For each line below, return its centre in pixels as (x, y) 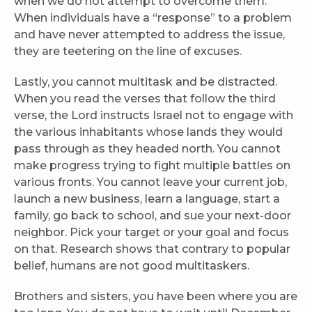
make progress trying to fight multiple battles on (152, 166)
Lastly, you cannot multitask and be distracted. (146, 82)
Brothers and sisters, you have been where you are (156, 297)
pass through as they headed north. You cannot (147, 149)
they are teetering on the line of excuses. (129, 52)
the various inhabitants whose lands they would (148, 132)
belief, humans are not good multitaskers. (132, 266)
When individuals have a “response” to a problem (153, 18)
